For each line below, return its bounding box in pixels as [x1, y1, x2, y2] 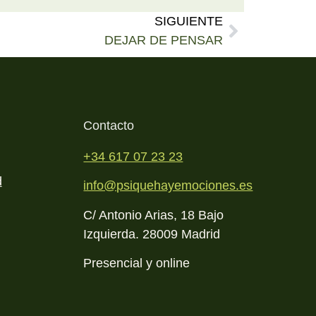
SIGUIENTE [154, 13, 223, 28]
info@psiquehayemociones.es [83, 178, 253, 193]
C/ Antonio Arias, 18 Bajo [83, 207, 224, 222]
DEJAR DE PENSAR [104, 32, 223, 47]
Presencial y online [83, 256, 190, 271]
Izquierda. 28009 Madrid [83, 226, 221, 241]
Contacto [83, 118, 135, 133]
